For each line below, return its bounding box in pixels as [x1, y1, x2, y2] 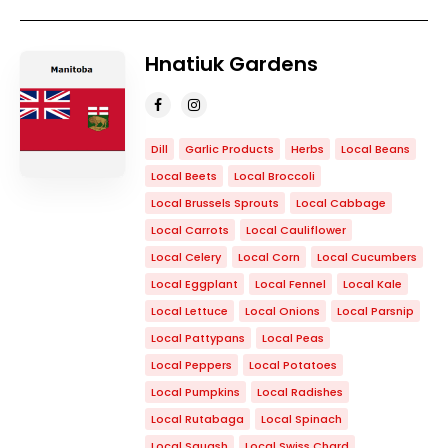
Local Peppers [151, 357, 232, 373]
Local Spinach [261, 411, 342, 427]
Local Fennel [255, 276, 326, 292]
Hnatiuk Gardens [145, 50, 318, 78]
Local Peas [262, 330, 324, 346]
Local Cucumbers [317, 249, 417, 265]
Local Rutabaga [151, 411, 244, 427]
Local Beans [341, 141, 410, 157]
